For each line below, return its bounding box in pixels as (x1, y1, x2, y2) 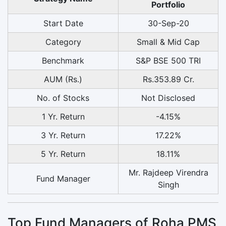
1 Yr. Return (41, 111, 85, 122)
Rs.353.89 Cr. (142, 74, 194, 84)
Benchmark (42, 55, 84, 66)
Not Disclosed (141, 92, 195, 103)
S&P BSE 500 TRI (136, 55, 201, 66)
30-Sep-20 (147, 18, 189, 28)
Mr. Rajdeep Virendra (128, 167, 208, 178)
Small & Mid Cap (137, 36, 200, 47)
